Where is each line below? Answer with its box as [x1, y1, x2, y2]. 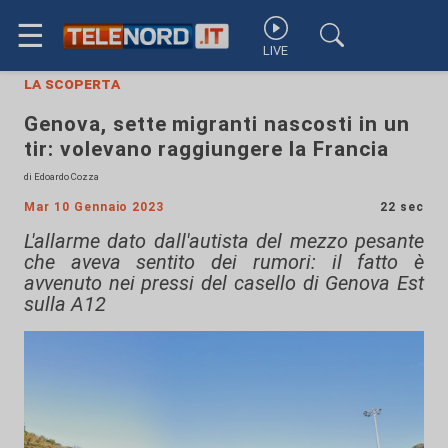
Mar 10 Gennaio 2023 [24, 200, 165, 214]
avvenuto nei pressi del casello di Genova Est [24, 271, 424, 295]
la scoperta [24, 74, 120, 93]
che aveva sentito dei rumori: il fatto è [24, 250, 424, 274]
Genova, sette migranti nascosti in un [24, 112, 410, 136]
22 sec [380, 200, 424, 214]
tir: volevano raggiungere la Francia [24, 137, 389, 161]
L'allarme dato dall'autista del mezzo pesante [24, 229, 424, 253]
